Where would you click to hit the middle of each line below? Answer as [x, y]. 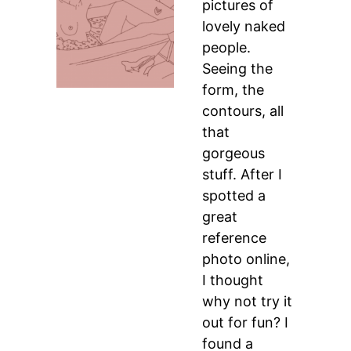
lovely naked [244, 26]
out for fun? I [246, 322]
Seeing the [238, 69]
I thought [233, 280]
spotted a [234, 195]
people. [227, 47]
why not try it [248, 301]
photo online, [246, 259]
